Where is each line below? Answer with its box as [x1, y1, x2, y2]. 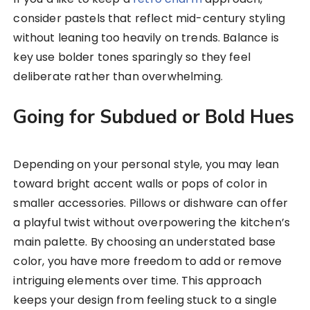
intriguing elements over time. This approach [13, 273, 262, 289]
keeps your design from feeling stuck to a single [13, 292, 277, 309]
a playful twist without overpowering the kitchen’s [13, 215, 290, 231]
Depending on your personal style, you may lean [13, 156, 280, 173]
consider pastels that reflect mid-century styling [13, 10, 285, 27]
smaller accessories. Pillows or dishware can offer [13, 195, 288, 212]
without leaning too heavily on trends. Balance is [13, 30, 279, 46]
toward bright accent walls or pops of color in [13, 176, 268, 192]
